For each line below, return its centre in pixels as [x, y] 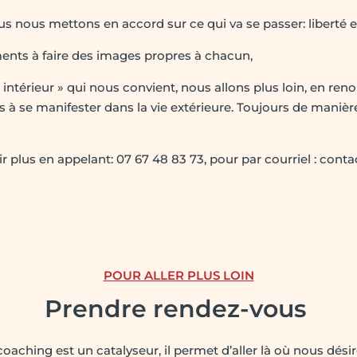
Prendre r [104, 308]
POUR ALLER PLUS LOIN [178, 275]
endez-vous [238, 308]
